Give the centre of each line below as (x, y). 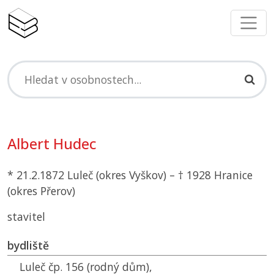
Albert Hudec (52, 144)
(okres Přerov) (41, 191)
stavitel (26, 217)
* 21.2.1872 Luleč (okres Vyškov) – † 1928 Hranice (130, 175)
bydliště (28, 246)
